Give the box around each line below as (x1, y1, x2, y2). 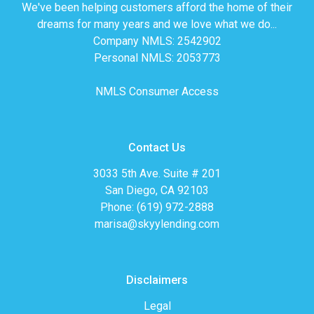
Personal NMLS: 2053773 (93, 50, 221, 64)
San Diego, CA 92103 (105, 183, 209, 197)
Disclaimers (126, 273, 188, 287)
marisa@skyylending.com (95, 217, 219, 231)
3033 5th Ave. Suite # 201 (93, 166, 221, 180)
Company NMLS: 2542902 (93, 34, 221, 48)
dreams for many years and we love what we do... (37, 17, 277, 31)
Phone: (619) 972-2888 (100, 200, 214, 214)
